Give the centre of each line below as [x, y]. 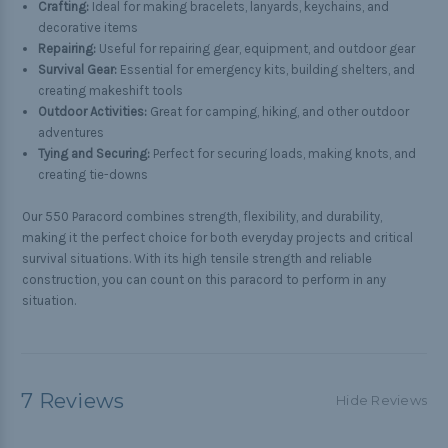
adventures [71, 133]
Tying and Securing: [94, 154]
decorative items [88, 28]
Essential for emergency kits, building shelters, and [266, 70]
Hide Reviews [381, 400]
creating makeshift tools [111, 91]
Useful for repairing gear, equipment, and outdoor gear [256, 49]
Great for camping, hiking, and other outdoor [278, 112]
